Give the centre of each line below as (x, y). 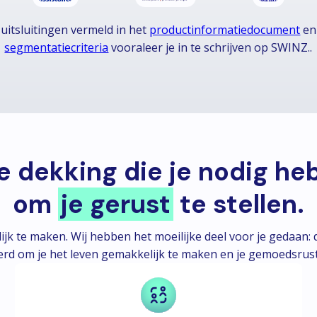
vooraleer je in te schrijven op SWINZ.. (211, 47)
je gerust (116, 204)
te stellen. (239, 204)
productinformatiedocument (225, 30)
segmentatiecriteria (57, 47)
